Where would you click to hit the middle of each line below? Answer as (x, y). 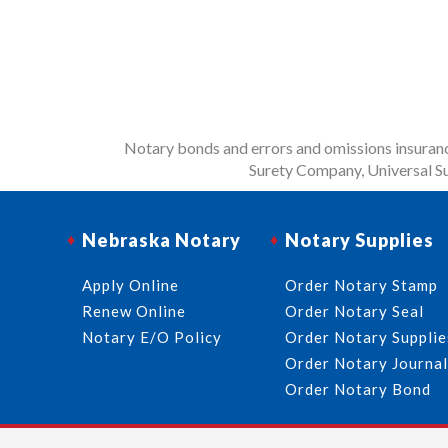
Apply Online (131, 284)
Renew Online (134, 310)
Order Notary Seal (355, 310)
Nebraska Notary (162, 239)
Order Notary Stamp (362, 284)
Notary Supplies (360, 239)
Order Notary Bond (358, 388)
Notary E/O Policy (152, 336)
